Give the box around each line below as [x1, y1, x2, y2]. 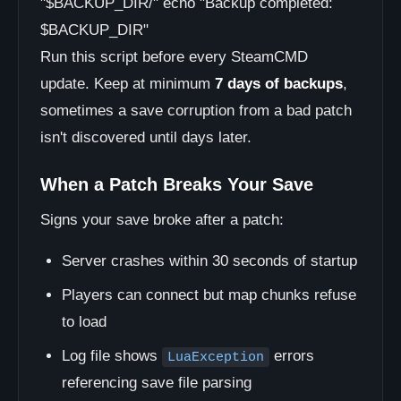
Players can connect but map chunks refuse [62, 286, 356, 303]
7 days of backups [215, 75, 343, 92]
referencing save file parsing [62, 374, 252, 391]
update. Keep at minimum [40, 75, 215, 92]
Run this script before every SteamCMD [40, 48, 308, 65]
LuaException [167, 349, 264, 365]
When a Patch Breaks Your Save [40, 175, 313, 194]
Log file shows [62, 347, 162, 364]
